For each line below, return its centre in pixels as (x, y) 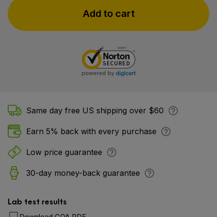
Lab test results (37, 201)
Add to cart (108, 14)
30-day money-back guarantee (83, 173)
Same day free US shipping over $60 (95, 110)
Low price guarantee (64, 152)
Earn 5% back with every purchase (91, 131)
